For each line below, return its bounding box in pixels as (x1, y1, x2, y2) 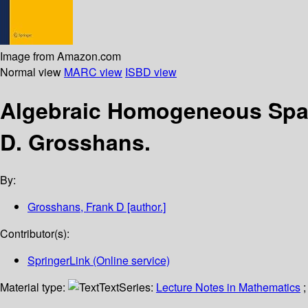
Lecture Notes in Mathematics (156, 279, 300, 296)
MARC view (64, 63, 122, 80)
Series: (119, 279, 156, 296)
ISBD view (125, 63, 177, 80)
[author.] (124, 199, 166, 215)
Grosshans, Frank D (27, 199, 124, 215)
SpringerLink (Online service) (27, 252, 170, 269)
